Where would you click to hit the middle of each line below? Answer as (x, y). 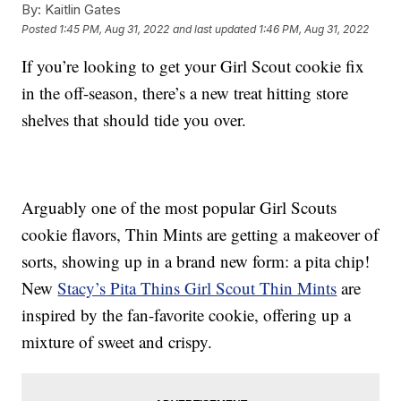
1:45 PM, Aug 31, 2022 (115, 29)
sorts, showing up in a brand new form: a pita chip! (196, 261)
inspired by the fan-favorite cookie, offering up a (187, 315)
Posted (41, 29)
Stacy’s (82, 288)
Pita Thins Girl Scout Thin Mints (222, 288)
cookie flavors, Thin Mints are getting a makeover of (200, 235)
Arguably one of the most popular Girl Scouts (179, 208)
